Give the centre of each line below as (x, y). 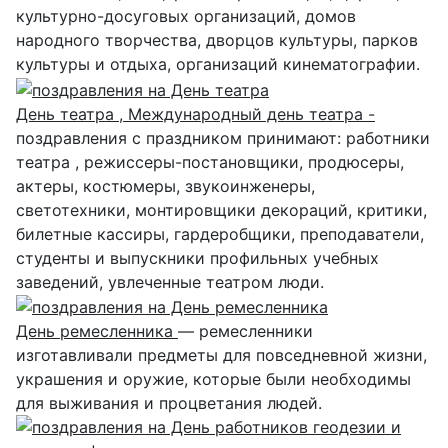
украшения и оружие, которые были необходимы (213, 379)
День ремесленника (97, 331)
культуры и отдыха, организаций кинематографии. (218, 63)
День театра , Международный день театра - (195, 113)
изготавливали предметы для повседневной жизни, (221, 355)
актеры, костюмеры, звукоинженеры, (165, 185)
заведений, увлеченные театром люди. (170, 281)
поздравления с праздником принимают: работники (223, 137)
